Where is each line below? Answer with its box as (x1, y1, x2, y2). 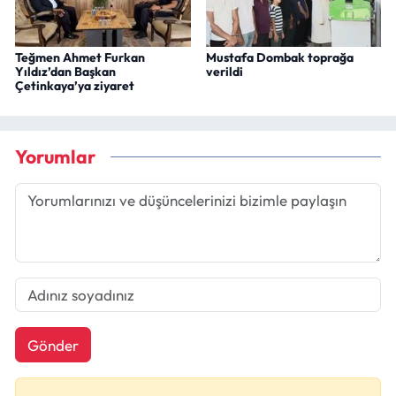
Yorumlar (15, 144, 95, 169)
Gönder (27, 335, 79, 354)
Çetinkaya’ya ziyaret (15, 78, 134, 95)
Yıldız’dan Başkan (15, 64, 116, 80)
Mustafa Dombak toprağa (205, 49, 354, 66)
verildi (205, 64, 243, 80)
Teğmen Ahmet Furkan (15, 49, 145, 66)
